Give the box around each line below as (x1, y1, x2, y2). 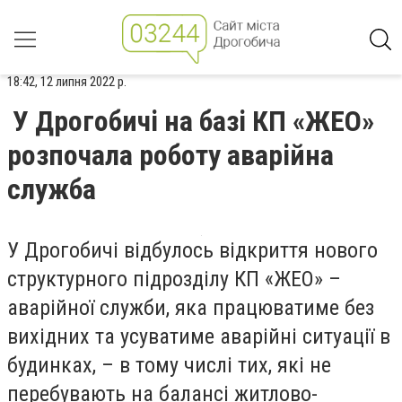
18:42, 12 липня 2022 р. (7, 74, 127, 90)
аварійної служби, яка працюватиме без (7, 295, 374, 320)
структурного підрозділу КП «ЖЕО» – (7, 267, 341, 292)
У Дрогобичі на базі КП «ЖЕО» (13, 104, 374, 138)
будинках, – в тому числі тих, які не (7, 353, 331, 378)
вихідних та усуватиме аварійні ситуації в (7, 324, 390, 349)
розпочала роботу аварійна (7, 138, 334, 172)
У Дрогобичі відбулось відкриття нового (7, 238, 378, 263)
